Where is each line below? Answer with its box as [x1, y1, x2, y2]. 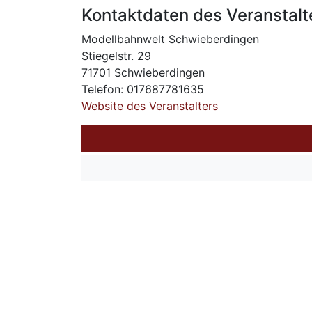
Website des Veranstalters [81, 99, 218, 114]
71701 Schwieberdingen [81, 65, 205, 80]
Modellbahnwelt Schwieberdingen [81, 32, 259, 47]
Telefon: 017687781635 [81, 82, 204, 97]
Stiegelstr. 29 [81, 49, 151, 63]
